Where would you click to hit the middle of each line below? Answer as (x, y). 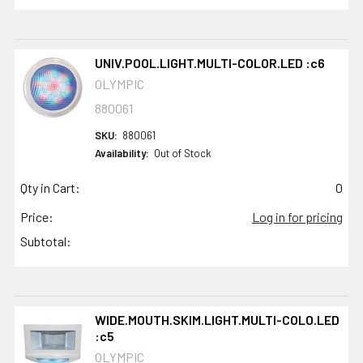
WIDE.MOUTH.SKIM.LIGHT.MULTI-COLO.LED (217, 320)
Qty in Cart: (50, 188)
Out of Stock (182, 154)
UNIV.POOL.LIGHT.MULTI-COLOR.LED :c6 (209, 63)
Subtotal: (46, 241)
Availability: (122, 154)
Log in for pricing (297, 217)
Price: (37, 217)
